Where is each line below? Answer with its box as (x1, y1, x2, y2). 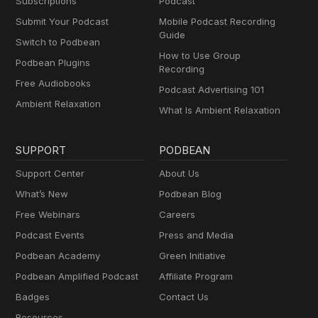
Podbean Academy (16, 249, 101, 261)
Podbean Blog (159, 187, 221, 199)
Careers (159, 208, 195, 220)
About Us (159, 167, 199, 179)
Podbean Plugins (16, 56, 91, 68)
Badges (16, 290, 50, 302)
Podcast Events (16, 229, 85, 241)
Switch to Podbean (16, 35, 101, 48)
